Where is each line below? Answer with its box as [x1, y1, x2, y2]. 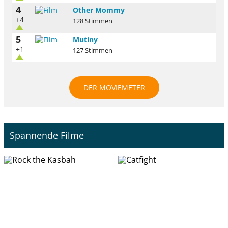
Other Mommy [73, 5, 125, 15]
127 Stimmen [73, 46, 112, 55]
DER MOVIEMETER [83, 82, 145, 93]
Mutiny [73, 35, 98, 45]
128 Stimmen [73, 17, 112, 26]
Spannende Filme [10, 129, 84, 141]
